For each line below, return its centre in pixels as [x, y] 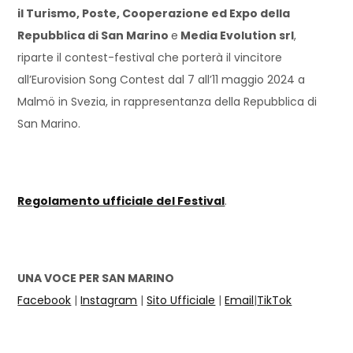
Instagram [109, 301]
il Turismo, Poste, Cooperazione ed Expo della [154, 14]
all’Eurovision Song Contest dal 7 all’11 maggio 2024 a [162, 80]
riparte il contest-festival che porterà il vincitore [150, 58]
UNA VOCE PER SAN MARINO [96, 279]
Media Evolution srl [236, 36]
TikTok [275, 301]
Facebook [45, 301]
